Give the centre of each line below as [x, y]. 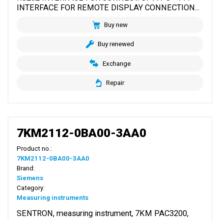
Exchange [116, 63]
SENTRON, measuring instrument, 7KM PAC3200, [103, 214]
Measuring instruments [53, 198]
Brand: [26, 168]
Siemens [30, 178]
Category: [31, 188]
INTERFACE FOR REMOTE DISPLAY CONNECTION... [108, 7]
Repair [115, 83]
